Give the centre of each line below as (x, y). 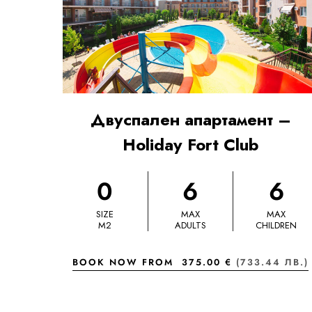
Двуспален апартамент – (190, 120)
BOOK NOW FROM (127, 263)
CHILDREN (276, 226)
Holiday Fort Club (191, 145)
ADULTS (190, 226)
